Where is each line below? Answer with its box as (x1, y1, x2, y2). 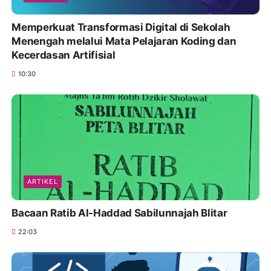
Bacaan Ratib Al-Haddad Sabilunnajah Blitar (11, 207, 227, 220)
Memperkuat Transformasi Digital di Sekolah (11, 21, 230, 34)
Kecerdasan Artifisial (11, 49, 116, 62)
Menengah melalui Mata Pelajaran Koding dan (11, 35, 237, 48)
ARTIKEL (27, 177, 59, 186)
